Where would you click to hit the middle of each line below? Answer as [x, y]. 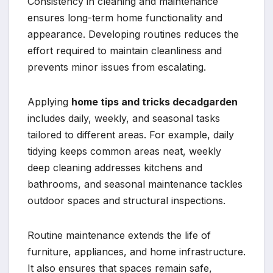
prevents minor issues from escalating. [117, 67]
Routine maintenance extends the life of [119, 235]
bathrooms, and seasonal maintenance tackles [135, 184]
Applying [49, 101]
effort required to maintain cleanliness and [125, 50]
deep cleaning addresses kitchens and [115, 167]
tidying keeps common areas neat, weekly [124, 151]
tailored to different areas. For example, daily [131, 134]
